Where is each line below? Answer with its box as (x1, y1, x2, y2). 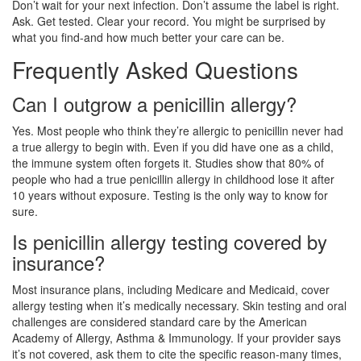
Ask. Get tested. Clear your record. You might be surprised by (12, 12, 326, 29)
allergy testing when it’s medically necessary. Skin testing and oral (12, 297, 346, 313)
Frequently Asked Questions (12, 52, 298, 85)
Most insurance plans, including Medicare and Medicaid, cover (12, 280, 330, 297)
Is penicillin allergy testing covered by (12, 226, 327, 255)
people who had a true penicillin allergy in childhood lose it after (12, 170, 334, 187)
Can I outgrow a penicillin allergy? (12, 89, 297, 118)
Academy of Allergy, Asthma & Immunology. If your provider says (12, 329, 341, 346)
